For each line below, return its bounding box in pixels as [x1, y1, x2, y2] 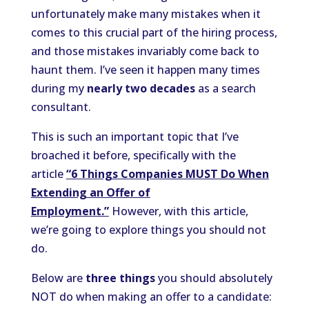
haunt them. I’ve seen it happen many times [30, 62, 260, 78]
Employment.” [30, 203, 109, 219]
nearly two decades [86, 81, 195, 97]
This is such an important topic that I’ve [30, 129, 239, 145]
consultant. [30, 99, 91, 115]
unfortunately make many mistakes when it [30, 6, 261, 22]
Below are [30, 270, 86, 286]
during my [30, 81, 87, 97]
